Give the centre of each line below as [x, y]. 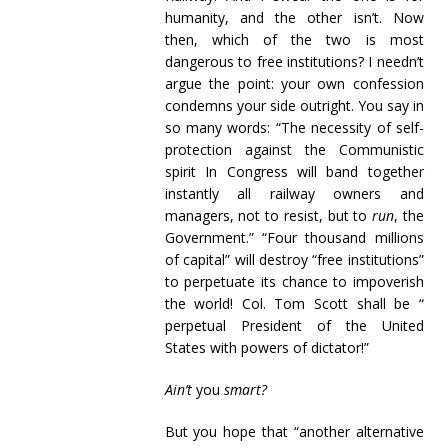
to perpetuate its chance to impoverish [294, 281]
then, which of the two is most [294, 39]
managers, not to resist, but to [268, 215]
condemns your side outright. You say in [294, 105]
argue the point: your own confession [294, 83]
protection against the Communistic [294, 149]
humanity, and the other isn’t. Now [294, 17]
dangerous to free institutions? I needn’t [294, 61]
